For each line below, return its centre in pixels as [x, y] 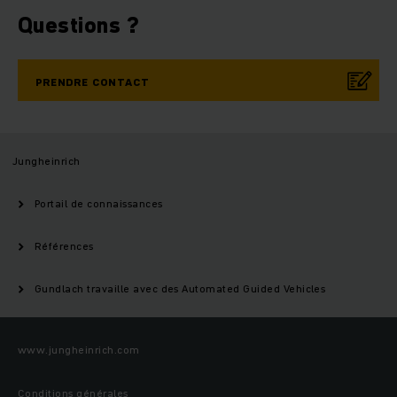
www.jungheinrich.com [79, 350]
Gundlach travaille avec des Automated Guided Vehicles [180, 289]
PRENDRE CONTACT [93, 82]
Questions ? [79, 26]
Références [64, 246]
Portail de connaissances [99, 204]
